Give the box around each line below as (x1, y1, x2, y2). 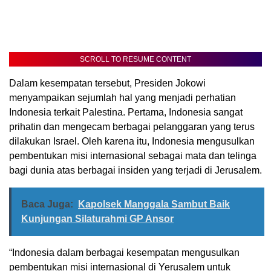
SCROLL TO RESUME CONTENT (80, 55, 191, 64)
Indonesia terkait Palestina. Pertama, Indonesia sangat (9, 107, 243, 118)
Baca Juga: (21, 199, 73, 210)
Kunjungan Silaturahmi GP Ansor (21, 214, 174, 224)
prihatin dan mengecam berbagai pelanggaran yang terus (9, 122, 255, 132)
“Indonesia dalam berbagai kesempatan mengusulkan (9, 247, 240, 258)
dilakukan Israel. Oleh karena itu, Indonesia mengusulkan (9, 136, 255, 147)
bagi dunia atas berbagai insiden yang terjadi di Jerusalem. (9, 165, 262, 176)
